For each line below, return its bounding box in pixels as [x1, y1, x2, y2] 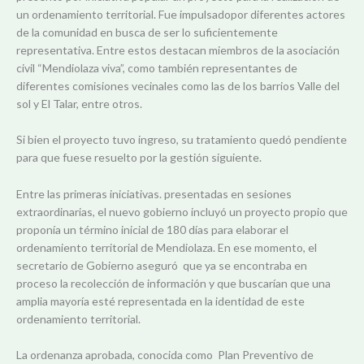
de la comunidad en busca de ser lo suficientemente [16, 24, 278, 39]
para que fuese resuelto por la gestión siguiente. [16, 150, 262, 165]
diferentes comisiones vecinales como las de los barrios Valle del [16, 78, 340, 93]
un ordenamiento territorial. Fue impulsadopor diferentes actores [16, 6, 345, 21]
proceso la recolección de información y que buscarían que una [16, 275, 331, 290]
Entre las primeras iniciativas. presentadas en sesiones [16, 186, 292, 201]
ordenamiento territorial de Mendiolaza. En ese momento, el [16, 240, 317, 254]
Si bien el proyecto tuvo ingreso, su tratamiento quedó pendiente [16, 132, 347, 147]
